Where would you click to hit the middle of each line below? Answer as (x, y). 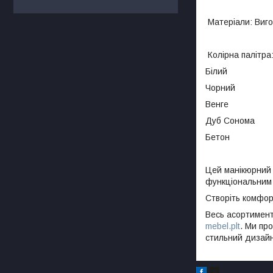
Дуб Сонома (230, 120)
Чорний (220, 87)
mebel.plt (223, 226)
